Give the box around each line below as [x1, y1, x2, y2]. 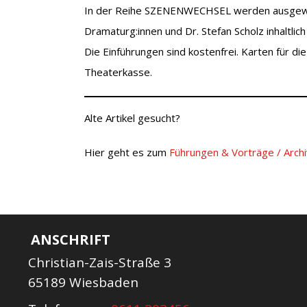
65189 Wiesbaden [28, 273, 139, 291]
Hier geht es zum [84, 145, 170, 159]
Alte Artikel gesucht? [84, 110, 181, 125]
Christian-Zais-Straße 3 [28, 253, 172, 271]
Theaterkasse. [84, 64, 153, 79]
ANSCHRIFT [31, 230, 111, 249]
